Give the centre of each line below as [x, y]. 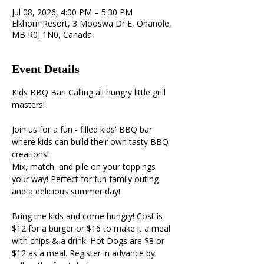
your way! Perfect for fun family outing [86, 179]
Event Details [46, 69]
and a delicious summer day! [67, 191]
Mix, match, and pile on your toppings [85, 166]
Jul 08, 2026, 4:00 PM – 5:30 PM [72, 12]
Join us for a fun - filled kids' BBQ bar [83, 129]
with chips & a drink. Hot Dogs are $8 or [89, 241]
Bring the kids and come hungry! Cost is [88, 216]
